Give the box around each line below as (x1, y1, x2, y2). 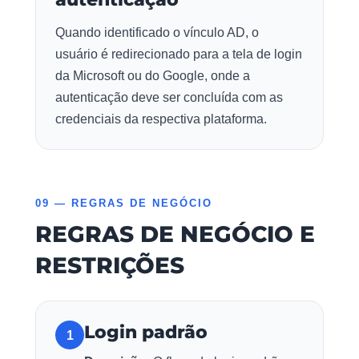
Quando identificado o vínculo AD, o (55, 26, 259, 40)
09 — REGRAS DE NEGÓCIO (35, 197, 212, 210)
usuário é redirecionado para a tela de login (55, 47, 302, 62)
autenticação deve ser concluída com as (55, 91, 283, 105)
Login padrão (84, 321, 208, 344)
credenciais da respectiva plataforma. (55, 112, 267, 127)
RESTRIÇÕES (35, 252, 184, 280)
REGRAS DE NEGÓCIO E (35, 220, 315, 248)
